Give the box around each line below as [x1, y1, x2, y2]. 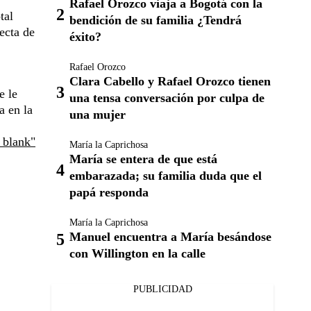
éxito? [69, 30, 101, 44]
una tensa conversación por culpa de [69, 91, 264, 106]
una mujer [69, 108, 126, 122]
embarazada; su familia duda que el [69, 169, 262, 183]
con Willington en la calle [69, 246, 205, 261]
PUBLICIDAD [133, 284, 192, 295]
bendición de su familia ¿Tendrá [69, 13, 242, 28]
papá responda [69, 185, 149, 200]
